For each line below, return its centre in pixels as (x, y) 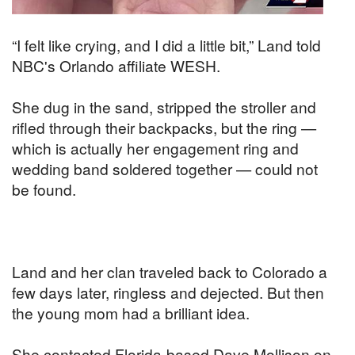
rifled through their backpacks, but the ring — (164, 127)
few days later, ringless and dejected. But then (168, 292)
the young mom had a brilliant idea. (131, 312)
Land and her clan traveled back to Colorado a (170, 271)
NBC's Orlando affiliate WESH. (116, 65)
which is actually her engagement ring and (155, 147)
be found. (44, 189)
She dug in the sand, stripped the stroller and (164, 106)
